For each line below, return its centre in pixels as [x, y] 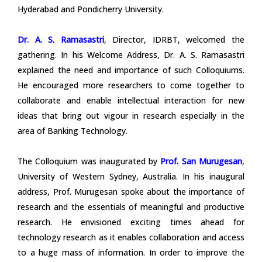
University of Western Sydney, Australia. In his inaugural [131, 176]
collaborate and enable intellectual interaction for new [131, 100]
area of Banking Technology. [73, 130]
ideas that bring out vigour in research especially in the [131, 115]
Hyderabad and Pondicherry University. [91, 9]
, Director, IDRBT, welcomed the [174, 39]
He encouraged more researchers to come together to [131, 85]
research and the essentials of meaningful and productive [131, 206]
